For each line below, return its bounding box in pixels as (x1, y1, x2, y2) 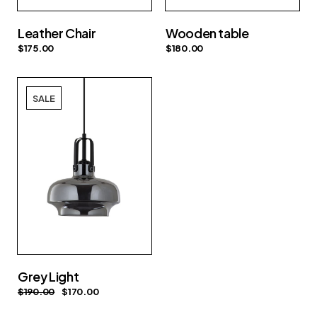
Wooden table (166, 25, 249, 42)
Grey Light (18, 268, 79, 285)
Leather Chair (18, 25, 96, 42)
